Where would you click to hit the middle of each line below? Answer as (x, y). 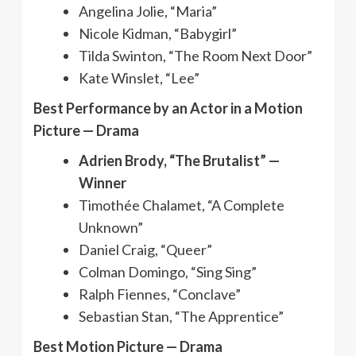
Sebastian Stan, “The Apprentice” (181, 316)
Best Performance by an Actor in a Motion (168, 108)
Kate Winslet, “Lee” (139, 77)
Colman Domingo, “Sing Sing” (168, 271)
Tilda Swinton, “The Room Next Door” (195, 55)
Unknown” (111, 227)
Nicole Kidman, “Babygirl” (158, 33)
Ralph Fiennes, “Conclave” (160, 294)
